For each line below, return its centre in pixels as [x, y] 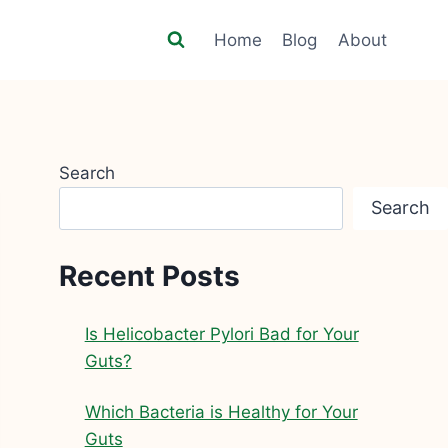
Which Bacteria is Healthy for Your [221, 412]
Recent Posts [150, 276]
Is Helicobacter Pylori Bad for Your [221, 334]
